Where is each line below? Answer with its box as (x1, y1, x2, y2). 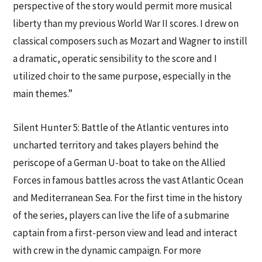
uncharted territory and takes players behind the (13, 138, 219, 151)
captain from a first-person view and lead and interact (13, 226, 238, 239)
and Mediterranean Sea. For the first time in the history (13, 191, 243, 204)
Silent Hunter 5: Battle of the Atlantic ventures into (13, 120, 229, 134)
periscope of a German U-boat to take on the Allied (13, 156, 226, 169)
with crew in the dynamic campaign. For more (13, 243, 202, 257)
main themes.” (13, 87, 73, 101)
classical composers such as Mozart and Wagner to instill (13, 35, 248, 48)
